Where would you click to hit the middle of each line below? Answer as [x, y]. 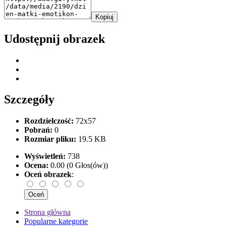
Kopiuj [104, 17]
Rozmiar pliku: [50, 139]
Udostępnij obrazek [54, 39]
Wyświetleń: [45, 156]
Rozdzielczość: [49, 121]
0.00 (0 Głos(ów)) [78, 165]
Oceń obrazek [48, 175]
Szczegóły [29, 100]
